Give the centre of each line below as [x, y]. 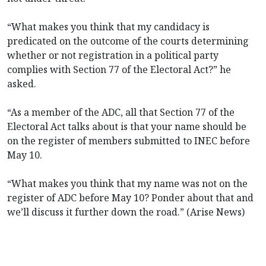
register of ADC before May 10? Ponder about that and [130, 197]
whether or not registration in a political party [113, 55]
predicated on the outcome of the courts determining [128, 41]
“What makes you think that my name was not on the [127, 183]
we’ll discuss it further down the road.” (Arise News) [126, 212]
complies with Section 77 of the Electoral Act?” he [119, 69]
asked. [22, 83]
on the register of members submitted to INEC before [129, 140]
